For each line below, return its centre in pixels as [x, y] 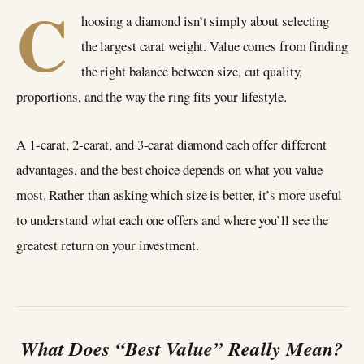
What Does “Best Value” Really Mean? [182, 348]
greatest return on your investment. [108, 245]
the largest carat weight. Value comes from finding [214, 46]
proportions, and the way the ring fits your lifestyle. [152, 96]
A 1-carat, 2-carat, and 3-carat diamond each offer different [171, 144]
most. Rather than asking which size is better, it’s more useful [179, 194]
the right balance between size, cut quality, [192, 71]
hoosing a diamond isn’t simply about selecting [205, 21]
